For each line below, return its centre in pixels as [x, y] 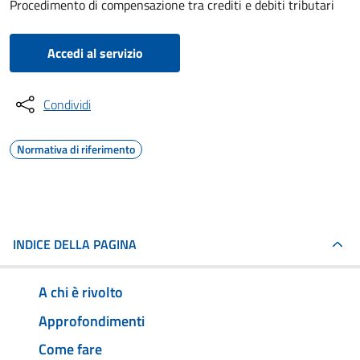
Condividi [67, 104]
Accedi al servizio [95, 53]
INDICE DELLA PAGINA [75, 244]
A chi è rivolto [81, 292]
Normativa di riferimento [76, 149]
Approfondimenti [92, 321]
